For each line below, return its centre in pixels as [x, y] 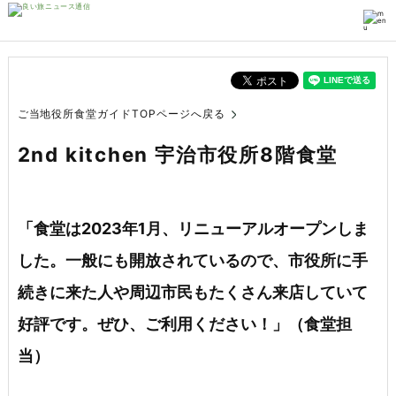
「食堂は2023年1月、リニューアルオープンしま [193, 228]
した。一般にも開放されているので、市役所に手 [192, 260]
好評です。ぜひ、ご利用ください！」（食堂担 [184, 324]
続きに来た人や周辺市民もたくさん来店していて [192, 292]
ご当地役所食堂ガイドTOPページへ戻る [121, 114]
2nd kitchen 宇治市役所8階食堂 [178, 155]
